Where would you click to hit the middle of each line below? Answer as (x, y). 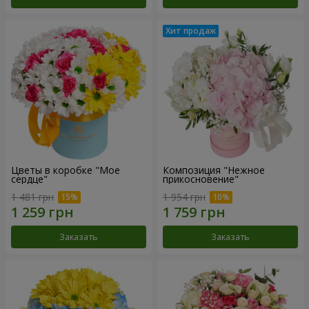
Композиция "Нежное (214, 170)
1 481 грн (32, 197)
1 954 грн (184, 197)
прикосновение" (201, 179)
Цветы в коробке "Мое (66, 170)
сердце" (29, 179)
